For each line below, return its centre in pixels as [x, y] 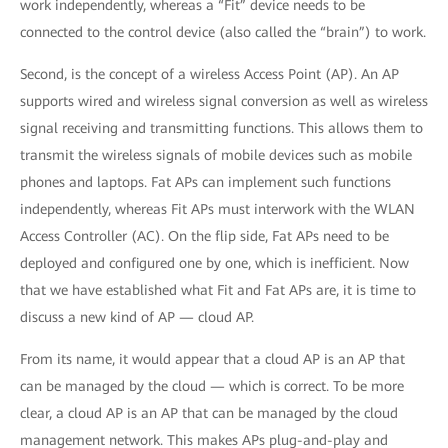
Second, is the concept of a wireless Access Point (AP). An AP [209, 74]
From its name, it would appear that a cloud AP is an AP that [212, 359]
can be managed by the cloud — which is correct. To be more [212, 386]
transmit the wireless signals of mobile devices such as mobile [216, 155]
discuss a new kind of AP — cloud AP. [137, 317]
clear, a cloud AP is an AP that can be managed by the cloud [209, 413]
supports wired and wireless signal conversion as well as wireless [224, 101]
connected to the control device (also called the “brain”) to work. [223, 32]
